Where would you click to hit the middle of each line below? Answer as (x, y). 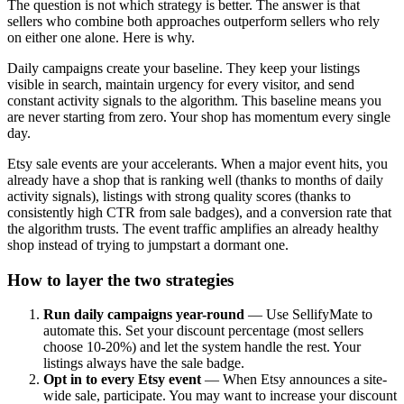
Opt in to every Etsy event (122, 380)
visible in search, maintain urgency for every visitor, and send (181, 84)
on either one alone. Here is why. (101, 37)
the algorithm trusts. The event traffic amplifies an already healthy (193, 228)
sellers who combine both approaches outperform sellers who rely (193, 21)
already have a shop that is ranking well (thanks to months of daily (195, 179)
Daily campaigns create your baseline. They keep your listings (184, 68)
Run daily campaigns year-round (144, 315)
